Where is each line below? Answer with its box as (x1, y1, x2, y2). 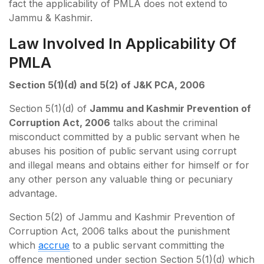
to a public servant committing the (70, 239, 225, 251)
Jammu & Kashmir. (9, 11, 93, 24)
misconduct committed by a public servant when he (9, 130, 240, 143)
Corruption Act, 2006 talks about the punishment (9, 225, 230, 237)
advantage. (9, 187, 57, 199)
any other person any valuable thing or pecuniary (9, 173, 233, 185)
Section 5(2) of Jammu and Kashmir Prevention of (9, 210, 235, 223)
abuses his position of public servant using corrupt (9, 144, 236, 157)
